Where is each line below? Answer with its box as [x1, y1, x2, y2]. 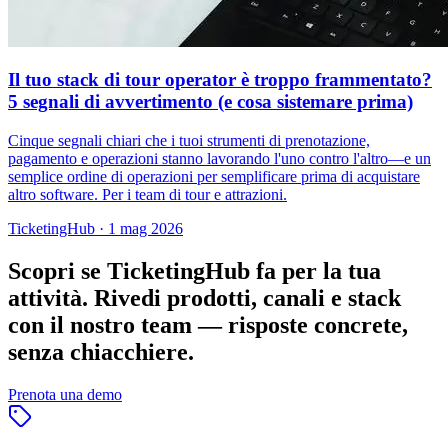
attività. [8, 284, 88, 311]
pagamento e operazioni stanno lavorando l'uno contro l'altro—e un [8, 150, 431, 167]
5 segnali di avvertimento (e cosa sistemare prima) [8, 91, 413, 113]
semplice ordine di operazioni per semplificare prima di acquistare [8, 168, 420, 185]
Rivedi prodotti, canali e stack [94, 284, 401, 311]
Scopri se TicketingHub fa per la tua [8, 257, 381, 284]
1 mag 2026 [108, 220, 183, 237]
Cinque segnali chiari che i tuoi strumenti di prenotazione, [8, 132, 370, 149]
